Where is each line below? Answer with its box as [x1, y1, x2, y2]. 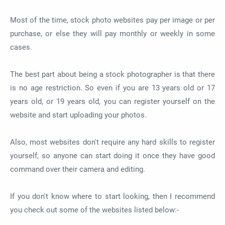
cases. [10, 42, 32, 52]
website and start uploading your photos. [10, 110, 147, 120]
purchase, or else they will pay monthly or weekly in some [10, 29, 215, 38]
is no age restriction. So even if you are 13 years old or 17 [10, 83, 215, 92]
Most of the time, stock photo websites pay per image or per [10, 15, 215, 25]
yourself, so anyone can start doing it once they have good [10, 151, 215, 160]
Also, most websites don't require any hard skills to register [10, 137, 215, 147]
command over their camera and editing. [10, 164, 145, 174]
